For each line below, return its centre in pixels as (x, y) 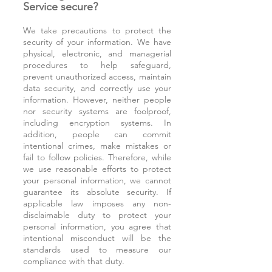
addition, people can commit (97, 134)
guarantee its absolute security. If (97, 192)
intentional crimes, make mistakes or (97, 146)
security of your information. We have (97, 42)
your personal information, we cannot (97, 180)
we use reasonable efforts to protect (97, 169)
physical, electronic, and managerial (97, 53)
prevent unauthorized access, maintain (97, 76)
